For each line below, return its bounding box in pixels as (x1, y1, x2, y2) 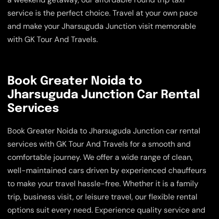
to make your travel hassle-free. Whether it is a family (7, 178, 198, 189)
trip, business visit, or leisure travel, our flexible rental (7, 191, 197, 202)
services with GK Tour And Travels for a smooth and (7, 138, 191, 149)
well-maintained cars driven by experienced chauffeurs (7, 165, 206, 175)
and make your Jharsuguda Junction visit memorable (7, 21, 196, 32)
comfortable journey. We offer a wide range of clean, (7, 152, 193, 162)
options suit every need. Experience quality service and (7, 204, 205, 215)
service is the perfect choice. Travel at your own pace (7, 8, 197, 19)
